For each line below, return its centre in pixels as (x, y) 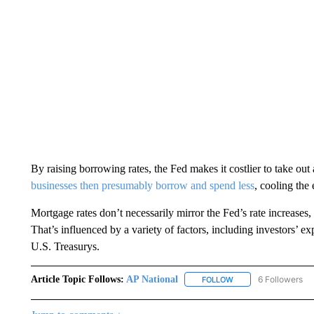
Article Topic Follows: (77, 279)
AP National (152, 279)
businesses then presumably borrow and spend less (142, 185)
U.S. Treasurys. (65, 246)
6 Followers (280, 279)
